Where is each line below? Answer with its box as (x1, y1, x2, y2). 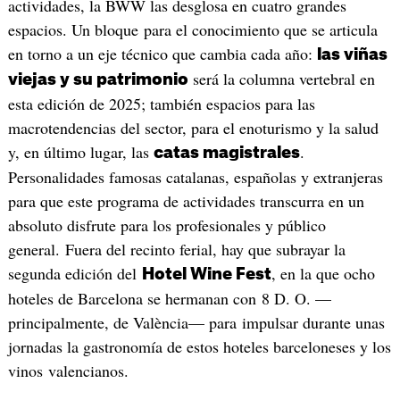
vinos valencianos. (7, 359, 129, 381)
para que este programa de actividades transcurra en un (7, 189, 364, 212)
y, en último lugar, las (7, 140, 154, 162)
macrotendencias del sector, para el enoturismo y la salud (7, 116, 379, 138)
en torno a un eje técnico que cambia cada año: (7, 42, 317, 64)
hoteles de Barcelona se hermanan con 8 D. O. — (7, 287, 331, 309)
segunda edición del (7, 262, 142, 284)
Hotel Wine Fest (141, 265, 271, 282)
